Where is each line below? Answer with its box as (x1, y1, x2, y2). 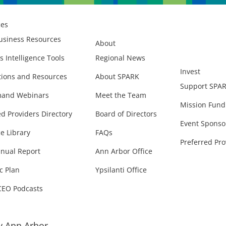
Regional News (95, 53, 145, 63)
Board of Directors (95, 109, 157, 119)
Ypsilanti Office (95, 165, 147, 175)
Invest (180, 66, 200, 76)
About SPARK (95, 72, 139, 81)
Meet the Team (95, 90, 146, 100)
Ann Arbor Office (95, 146, 152, 156)
